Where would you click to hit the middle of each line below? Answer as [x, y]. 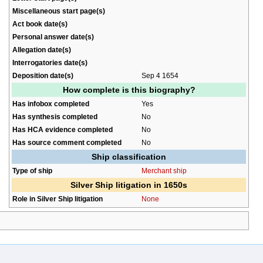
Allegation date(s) [42, 49]
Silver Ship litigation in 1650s [129, 185]
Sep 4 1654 [160, 75]
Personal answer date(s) [53, 36]
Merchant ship [164, 170]
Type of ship [32, 170]
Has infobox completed [51, 103]
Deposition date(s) [43, 75]
